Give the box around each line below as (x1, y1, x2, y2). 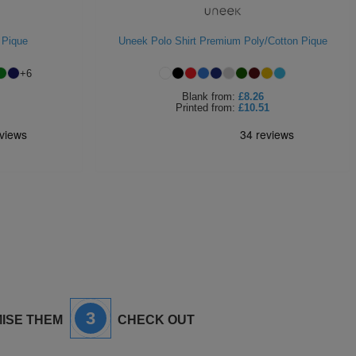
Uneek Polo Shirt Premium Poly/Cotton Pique (118, 35, 327, 47)
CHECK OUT (114, 313, 195, 327)
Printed (176, 102, 208, 114)
